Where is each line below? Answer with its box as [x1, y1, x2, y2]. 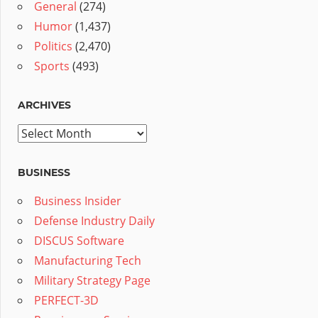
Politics [34, 38, 72, 55]
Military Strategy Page [34, 273, 150, 289]
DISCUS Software [34, 233, 124, 249]
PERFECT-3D [34, 292, 99, 309]
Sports [34, 58, 70, 75]
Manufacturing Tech [34, 253, 141, 269]
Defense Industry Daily [34, 213, 155, 229]
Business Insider [34, 193, 121, 209]
